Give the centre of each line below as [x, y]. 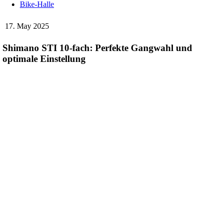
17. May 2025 [27, 26]
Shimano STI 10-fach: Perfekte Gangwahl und [97, 48]
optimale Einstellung [44, 58]
